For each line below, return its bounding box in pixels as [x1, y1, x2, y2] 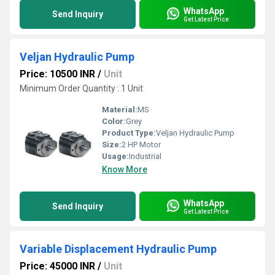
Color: [102, 117, 126, 126]
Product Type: [102, 128, 156, 137]
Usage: [102, 152, 129, 161]
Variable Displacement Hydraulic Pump [20, 242, 217, 255]
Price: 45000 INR [20, 260, 95, 272]
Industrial [129, 152, 161, 161]
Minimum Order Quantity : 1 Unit [20, 83, 143, 93]
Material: [102, 105, 137, 114]
